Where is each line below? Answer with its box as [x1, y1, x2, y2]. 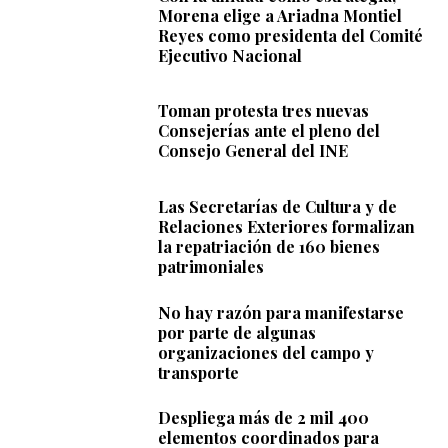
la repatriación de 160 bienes [158, 235, 381, 257]
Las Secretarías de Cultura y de [158, 195, 398, 217]
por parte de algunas [158, 321, 317, 343]
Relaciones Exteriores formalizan [158, 215, 416, 237]
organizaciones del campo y [158, 341, 375, 363]
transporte [158, 361, 240, 383]
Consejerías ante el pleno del [158, 120, 381, 142]
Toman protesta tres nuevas [158, 100, 370, 122]
